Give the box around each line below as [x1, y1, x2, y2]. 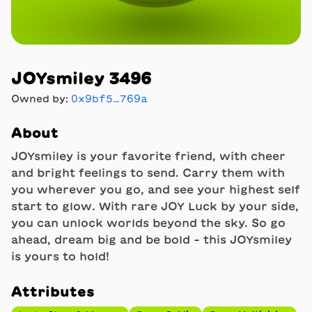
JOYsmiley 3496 [11, 70, 152, 86]
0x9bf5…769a [71, 94, 148, 104]
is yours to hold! [11, 251, 109, 262]
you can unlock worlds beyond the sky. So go [11, 217, 286, 228]
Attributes [11, 284, 95, 298]
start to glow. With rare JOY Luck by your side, [11, 201, 299, 212]
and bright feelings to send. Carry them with [11, 167, 285, 178]
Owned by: [11, 94, 71, 104]
